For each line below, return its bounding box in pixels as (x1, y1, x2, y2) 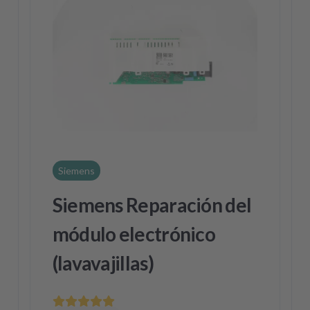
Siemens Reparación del (52, 193, 252, 217)
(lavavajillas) (52, 251, 154, 275)
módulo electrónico (52, 222, 216, 246)
